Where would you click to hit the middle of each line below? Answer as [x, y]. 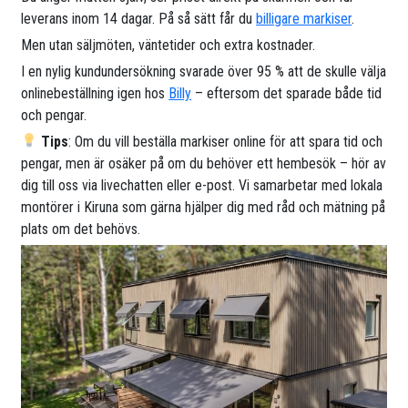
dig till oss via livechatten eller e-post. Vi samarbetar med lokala [202, 185]
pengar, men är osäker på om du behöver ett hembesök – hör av [204, 163]
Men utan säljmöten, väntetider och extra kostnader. [168, 45]
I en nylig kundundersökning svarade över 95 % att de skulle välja [204, 71]
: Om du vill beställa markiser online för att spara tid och [226, 141]
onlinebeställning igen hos [95, 93]
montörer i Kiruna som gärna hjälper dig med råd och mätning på [204, 207]
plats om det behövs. [81, 229]
